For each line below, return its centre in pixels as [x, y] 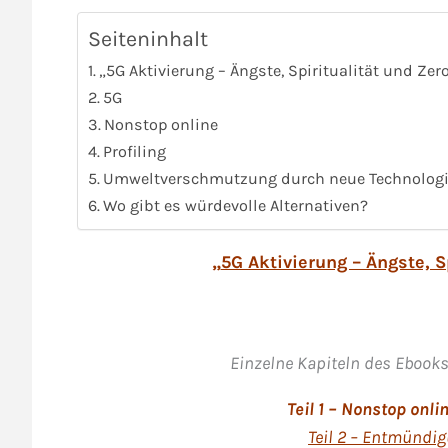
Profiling [135, 151]
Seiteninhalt [148, 39]
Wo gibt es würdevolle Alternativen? [236, 205]
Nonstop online [161, 124]
